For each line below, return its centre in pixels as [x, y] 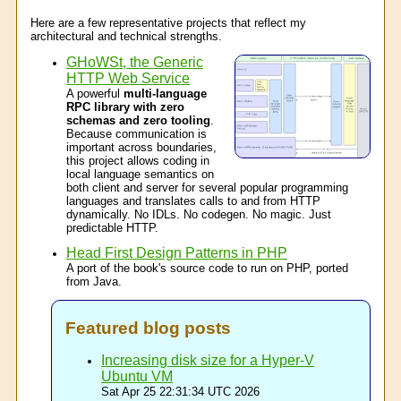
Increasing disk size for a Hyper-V [208, 360]
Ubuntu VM [137, 376]
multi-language [165, 93]
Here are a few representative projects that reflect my [168, 22]
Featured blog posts [148, 328]
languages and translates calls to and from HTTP [193, 200]
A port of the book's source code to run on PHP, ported [207, 268]
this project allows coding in [138, 160]
